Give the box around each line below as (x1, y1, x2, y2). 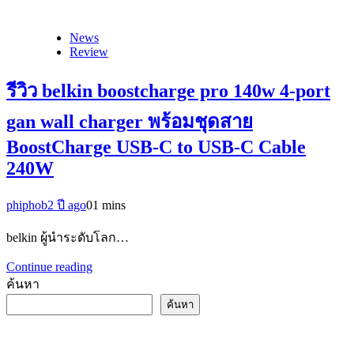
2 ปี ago (47, 198, 86, 212)
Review (70, 44, 108, 58)
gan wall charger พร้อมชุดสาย (6, 111, 253, 132)
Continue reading (6, 259, 92, 273)
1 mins (92, 198, 126, 212)
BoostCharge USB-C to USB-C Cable (6, 136, 306, 157)
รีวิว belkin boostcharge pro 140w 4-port (6, 80, 330, 101)
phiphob (6, 198, 47, 212)
